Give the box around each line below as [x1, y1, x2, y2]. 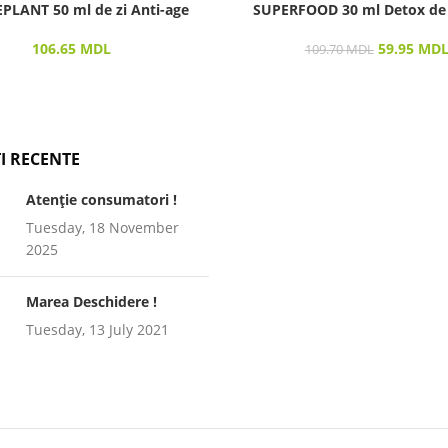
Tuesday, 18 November [25, 217, 179, 237]
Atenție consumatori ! [25, 189, 177, 209]
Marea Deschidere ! [25, 291, 157, 311]
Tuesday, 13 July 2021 [25, 319, 169, 339]
